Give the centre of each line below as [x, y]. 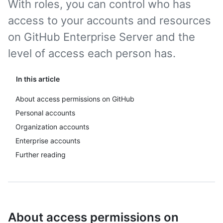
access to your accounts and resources [110, 20]
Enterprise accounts [48, 141]
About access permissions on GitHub [75, 99]
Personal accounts [45, 113]
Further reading [41, 155]
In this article [38, 79]
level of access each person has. [92, 53]
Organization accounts [52, 127]
